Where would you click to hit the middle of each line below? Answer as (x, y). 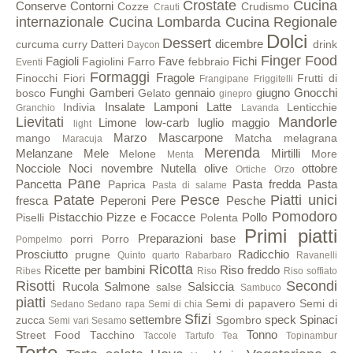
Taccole (160, 335)
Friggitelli (273, 78)
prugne (92, 255)
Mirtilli (286, 153)
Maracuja (82, 138)
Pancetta (39, 184)
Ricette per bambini (94, 269)
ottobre (320, 168)
